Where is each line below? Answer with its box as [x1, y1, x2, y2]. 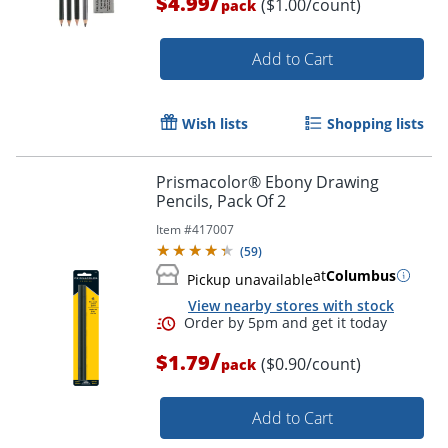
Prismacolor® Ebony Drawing [156, 170, 379, 193]
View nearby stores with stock [188, 295, 394, 315]
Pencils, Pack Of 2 [156, 189, 286, 212]
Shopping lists [327, 113, 424, 133]
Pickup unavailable [187, 269, 313, 289]
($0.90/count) [261, 353, 361, 376]
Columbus [326, 265, 396, 285]
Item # [156, 220, 192, 238]
